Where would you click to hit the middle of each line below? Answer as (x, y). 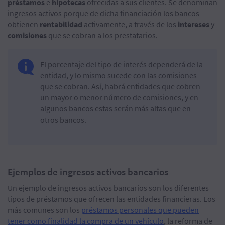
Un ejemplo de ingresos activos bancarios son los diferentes (108, 188)
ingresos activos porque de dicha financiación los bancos (103, 13)
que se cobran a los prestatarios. (102, 35)
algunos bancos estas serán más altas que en (115, 109)
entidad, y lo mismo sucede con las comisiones (118, 76)
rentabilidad (61, 24)
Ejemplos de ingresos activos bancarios (88, 172)
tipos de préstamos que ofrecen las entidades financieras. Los (111, 199)
